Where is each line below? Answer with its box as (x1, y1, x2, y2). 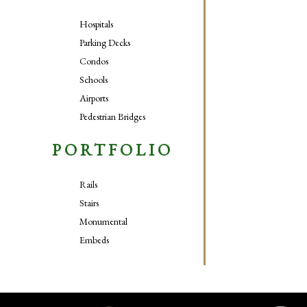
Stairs (79, 197, 99, 209)
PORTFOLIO (51, 139, 173, 160)
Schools (79, 73, 108, 86)
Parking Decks (79, 36, 130, 49)
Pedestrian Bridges (79, 110, 145, 123)
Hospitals (79, 18, 113, 30)
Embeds (79, 234, 109, 246)
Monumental (79, 215, 127, 228)
